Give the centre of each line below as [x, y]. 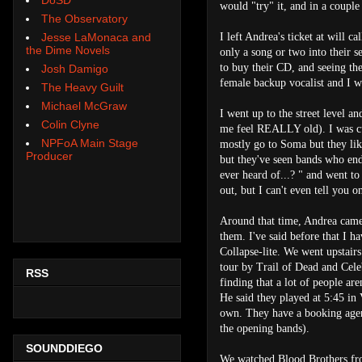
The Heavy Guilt [82, 87]
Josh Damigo [75, 68]
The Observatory [84, 18]
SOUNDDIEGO [64, 349]
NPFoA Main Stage [90, 143]
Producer [49, 156]
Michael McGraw [84, 105]
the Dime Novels [68, 50]
